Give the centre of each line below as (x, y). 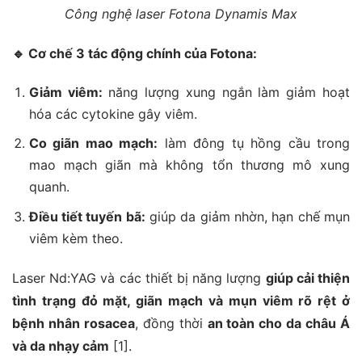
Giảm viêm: (65, 92)
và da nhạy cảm (61, 345)
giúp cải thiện (308, 278)
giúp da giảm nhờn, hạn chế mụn (248, 216)
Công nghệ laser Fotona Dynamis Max (181, 14)
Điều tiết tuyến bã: (87, 216)
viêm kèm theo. (76, 238)
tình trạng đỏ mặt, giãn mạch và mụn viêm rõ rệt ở (181, 300)
